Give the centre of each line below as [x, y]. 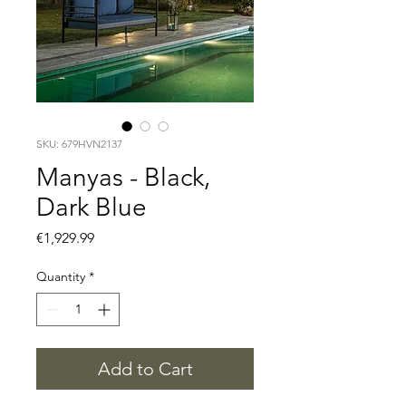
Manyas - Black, [123, 178]
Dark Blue [92, 208]
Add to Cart [145, 369]
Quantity [61, 277]
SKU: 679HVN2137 [79, 144]
